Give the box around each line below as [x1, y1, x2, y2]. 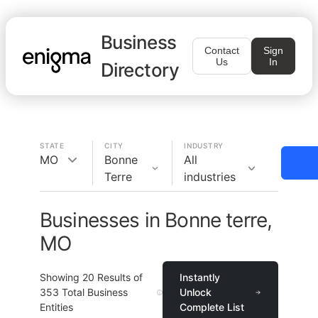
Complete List [179, 301, 244, 313]
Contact [204, 45, 239, 56]
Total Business [59, 286, 128, 298]
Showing [40, 271, 82, 283]
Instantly [179, 271, 220, 283]
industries [184, 170, 236, 184]
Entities [40, 301, 73, 313]
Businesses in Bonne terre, [40, 208, 273, 232]
